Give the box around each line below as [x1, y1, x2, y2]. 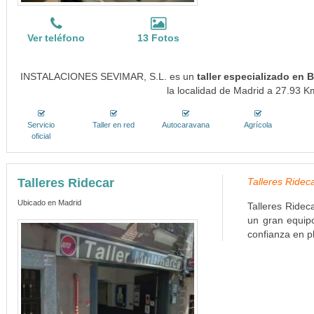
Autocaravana [162, 121, 210, 129]
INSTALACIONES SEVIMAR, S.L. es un [20, 71, 197, 82]
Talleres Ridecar [17, 176, 114, 190]
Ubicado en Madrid [17, 198, 81, 207]
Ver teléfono [27, 32, 86, 43]
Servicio [27, 121, 55, 129]
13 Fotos [137, 32, 180, 43]
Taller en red [92, 121, 135, 129]
